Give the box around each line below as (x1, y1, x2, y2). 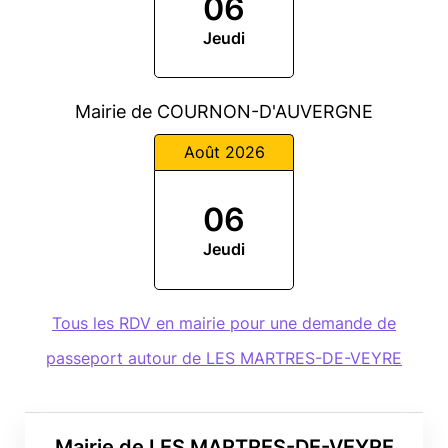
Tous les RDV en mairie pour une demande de (52, 312, 396, 333)
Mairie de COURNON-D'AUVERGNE (75, 101, 373, 123)
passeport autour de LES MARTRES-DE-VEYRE (46, 347, 402, 368)
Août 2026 (183, 141, 265, 162)
